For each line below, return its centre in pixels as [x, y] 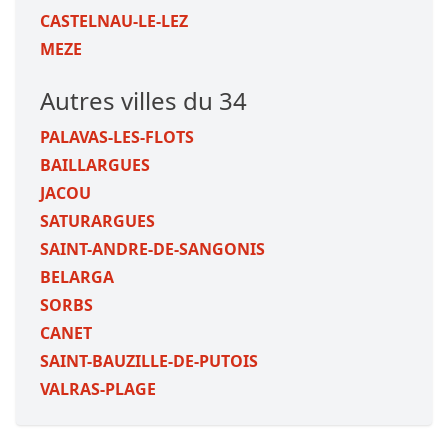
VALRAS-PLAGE [98, 389]
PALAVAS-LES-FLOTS [117, 137]
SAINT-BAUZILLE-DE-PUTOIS [149, 361]
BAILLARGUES [95, 165]
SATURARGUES [97, 221]
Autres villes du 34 [143, 100]
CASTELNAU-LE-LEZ [114, 21]
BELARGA [77, 277]
